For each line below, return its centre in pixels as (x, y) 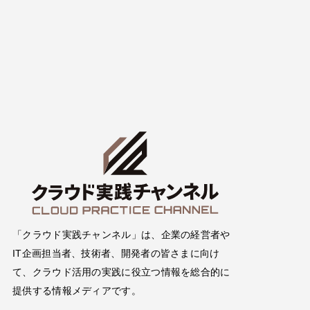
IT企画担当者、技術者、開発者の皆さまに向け (116, 254)
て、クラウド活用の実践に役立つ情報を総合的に (121, 272)
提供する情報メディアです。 (77, 291)
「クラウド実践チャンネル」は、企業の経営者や (121, 235)
